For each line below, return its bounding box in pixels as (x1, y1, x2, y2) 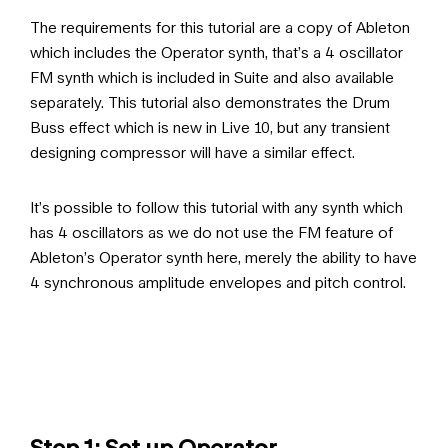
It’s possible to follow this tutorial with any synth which (30, 197, 403, 216)
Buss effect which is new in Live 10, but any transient (30, 117, 390, 136)
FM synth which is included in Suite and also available (30, 67, 394, 86)
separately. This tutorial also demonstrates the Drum (30, 92, 390, 111)
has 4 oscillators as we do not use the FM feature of (30, 222, 393, 241)
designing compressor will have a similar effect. (30, 142, 355, 161)
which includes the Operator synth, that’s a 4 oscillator (30, 42, 403, 61)
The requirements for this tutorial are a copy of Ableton (30, 17, 410, 36)
